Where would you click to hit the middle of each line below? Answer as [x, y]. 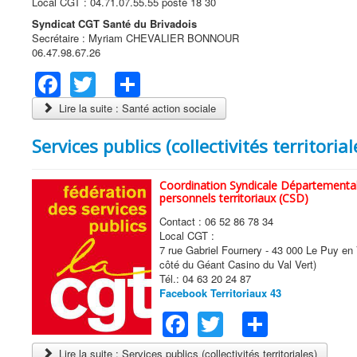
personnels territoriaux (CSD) [234, 198]
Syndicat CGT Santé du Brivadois [114, 24]
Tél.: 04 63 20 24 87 [205, 278]
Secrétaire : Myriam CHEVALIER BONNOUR [143, 38]
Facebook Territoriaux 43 [220, 292]
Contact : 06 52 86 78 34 [216, 221]
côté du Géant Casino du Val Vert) [238, 264]
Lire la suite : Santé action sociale [136, 108]
